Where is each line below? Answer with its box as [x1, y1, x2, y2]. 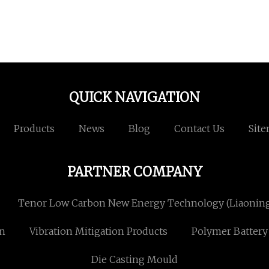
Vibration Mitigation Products [29, 225, 168, 238]
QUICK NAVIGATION [69, 89, 200, 106]
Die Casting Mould [91, 253, 178, 266]
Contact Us [174, 122, 225, 135]
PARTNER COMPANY [67, 163, 202, 181]
